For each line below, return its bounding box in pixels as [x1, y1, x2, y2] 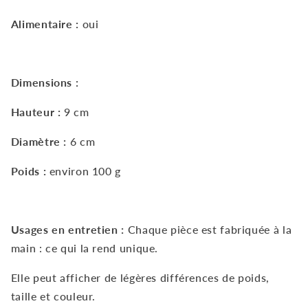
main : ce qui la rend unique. [10, 241, 162, 255]
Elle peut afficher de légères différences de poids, [10, 270, 269, 284]
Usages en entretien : [10, 223, 124, 236]
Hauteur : [10, 105, 61, 119]
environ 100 [49, 164, 112, 177]
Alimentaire [10, 16, 73, 30]
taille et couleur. [10, 289, 96, 302]
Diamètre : [10, 134, 67, 148]
